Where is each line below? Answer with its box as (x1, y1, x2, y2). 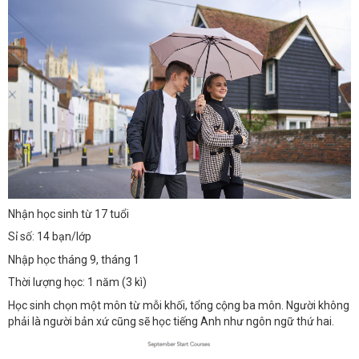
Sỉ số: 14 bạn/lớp (8, 230, 91, 244)
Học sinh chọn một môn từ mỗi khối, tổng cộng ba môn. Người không (8, 298, 349, 312)
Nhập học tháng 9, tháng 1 (8, 252, 139, 266)
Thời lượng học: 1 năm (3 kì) (8, 276, 147, 289)
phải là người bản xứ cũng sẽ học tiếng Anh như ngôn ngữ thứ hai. (8, 314, 334, 328)
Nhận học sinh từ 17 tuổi (8, 207, 129, 220)
